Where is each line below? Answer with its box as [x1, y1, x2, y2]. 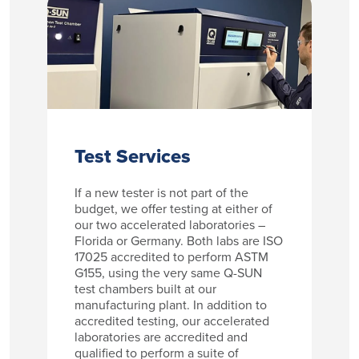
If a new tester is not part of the [75, 184, 249, 203]
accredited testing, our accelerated [75, 312, 270, 331]
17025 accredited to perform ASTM [75, 248, 269, 267]
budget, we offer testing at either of [75, 200, 273, 219]
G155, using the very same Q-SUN [75, 264, 263, 283]
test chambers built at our [75, 280, 217, 299]
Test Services [75, 142, 192, 171]
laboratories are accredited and [75, 328, 248, 347]
